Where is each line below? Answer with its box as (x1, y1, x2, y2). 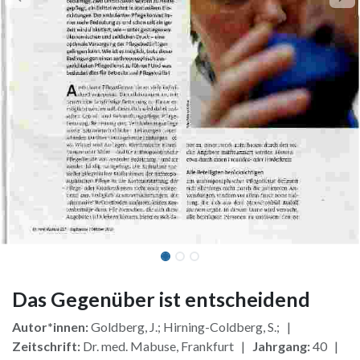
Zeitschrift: (12, 337, 80, 354)
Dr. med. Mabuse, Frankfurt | (80, 337, 252, 354)
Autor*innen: (12, 318, 88, 334)
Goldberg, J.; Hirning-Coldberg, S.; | (88, 318, 296, 334)
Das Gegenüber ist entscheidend (12, 286, 310, 311)
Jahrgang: (252, 337, 310, 354)
